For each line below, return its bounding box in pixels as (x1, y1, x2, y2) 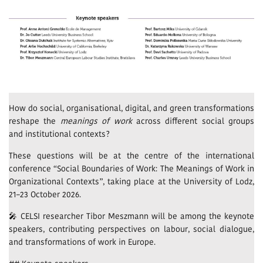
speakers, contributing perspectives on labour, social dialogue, (9, 223, 254, 235)
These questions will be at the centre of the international (9, 150, 254, 161)
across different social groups (131, 115, 254, 127)
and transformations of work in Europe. (9, 236, 156, 248)
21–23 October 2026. (9, 188, 81, 200)
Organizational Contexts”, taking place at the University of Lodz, (9, 176, 254, 187)
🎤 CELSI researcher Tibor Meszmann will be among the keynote (9, 210, 254, 222)
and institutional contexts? (9, 128, 110, 140)
